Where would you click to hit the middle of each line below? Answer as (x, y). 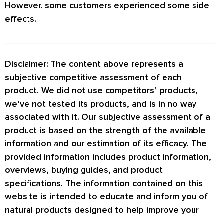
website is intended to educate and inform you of (106, 197)
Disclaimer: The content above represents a (94, 64)
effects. (21, 18)
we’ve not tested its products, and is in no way (101, 104)
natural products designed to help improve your (102, 210)
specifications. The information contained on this (104, 183)
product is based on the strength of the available (105, 130)
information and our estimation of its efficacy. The (106, 144)
